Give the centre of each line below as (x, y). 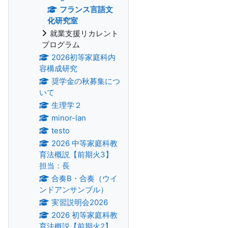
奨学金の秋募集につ (85, 81)
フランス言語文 (86, 9)
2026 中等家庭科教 (84, 143)
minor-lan (68, 118)
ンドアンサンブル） (74, 190)
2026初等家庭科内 (83, 57)
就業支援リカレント (84, 33)
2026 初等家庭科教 (84, 215)
